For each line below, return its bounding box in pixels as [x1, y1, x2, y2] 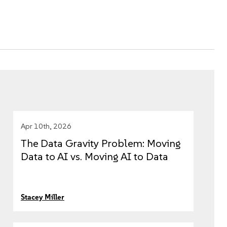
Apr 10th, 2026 [21, 122, 71, 131]
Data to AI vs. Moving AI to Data [21, 150, 168, 163]
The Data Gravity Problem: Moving [21, 137, 181, 150]
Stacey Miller [21, 193, 64, 202]
